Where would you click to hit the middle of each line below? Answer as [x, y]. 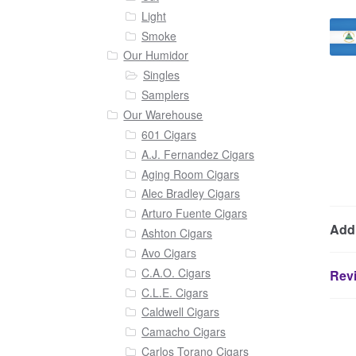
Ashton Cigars [177, 233]
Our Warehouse [163, 114]
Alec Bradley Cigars [191, 193]
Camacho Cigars [184, 332]
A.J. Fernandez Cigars [198, 154]
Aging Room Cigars [191, 174]
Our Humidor [156, 55]
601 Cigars [169, 134]
